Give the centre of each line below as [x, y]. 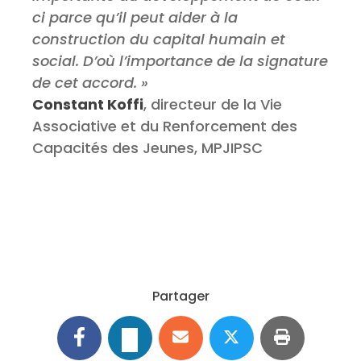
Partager [180, 297]
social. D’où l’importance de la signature [180, 61]
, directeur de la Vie [213, 105]
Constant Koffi [88, 105]
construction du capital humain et [159, 39]
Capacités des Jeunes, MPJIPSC [147, 148]
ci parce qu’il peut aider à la [135, 18]
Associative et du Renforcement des [165, 127]
